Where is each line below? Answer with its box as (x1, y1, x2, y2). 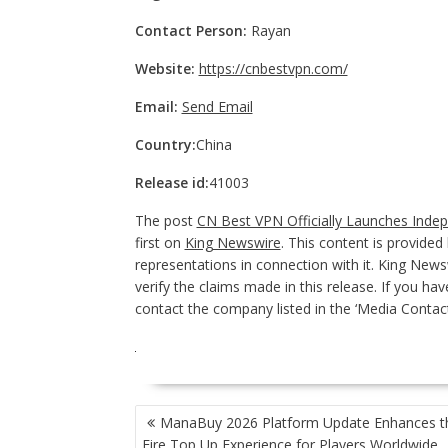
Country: (134, 135, 196, 154)
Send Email (181, 97, 253, 116)
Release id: (134, 173, 209, 192)
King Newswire (184, 233, 281, 252)
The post (134, 211, 197, 230)
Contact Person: (134, 21, 247, 40)
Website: (134, 59, 195, 78)
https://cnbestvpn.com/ (198, 59, 348, 78)
